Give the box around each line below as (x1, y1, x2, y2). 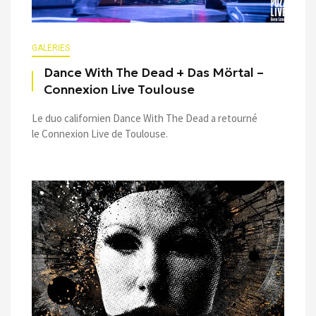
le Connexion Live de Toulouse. (32, 126, 168, 140)
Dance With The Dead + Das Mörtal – (44, 64, 264, 80)
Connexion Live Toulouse (44, 81, 195, 97)
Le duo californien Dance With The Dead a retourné (32, 111, 257, 125)
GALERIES (32, 42, 70, 53)
